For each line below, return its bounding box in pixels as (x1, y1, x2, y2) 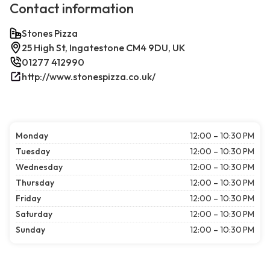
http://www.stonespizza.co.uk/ (22, 71, 155, 83)
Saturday (16, 209, 52, 220)
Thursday (16, 177, 54, 189)
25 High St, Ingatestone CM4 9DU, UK (22, 42, 186, 54)
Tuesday (16, 146, 50, 157)
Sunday (16, 224, 45, 236)
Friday (16, 193, 41, 204)
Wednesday (16, 162, 63, 173)
